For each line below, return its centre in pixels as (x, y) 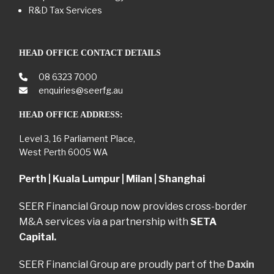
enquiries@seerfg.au (80, 91)
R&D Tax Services (65, 10)
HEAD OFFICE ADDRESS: (71, 115)
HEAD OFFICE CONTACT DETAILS (90, 53)
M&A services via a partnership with (105, 222)
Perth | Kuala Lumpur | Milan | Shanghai (112, 179)
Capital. (38, 237)
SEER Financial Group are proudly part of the (123, 265)
